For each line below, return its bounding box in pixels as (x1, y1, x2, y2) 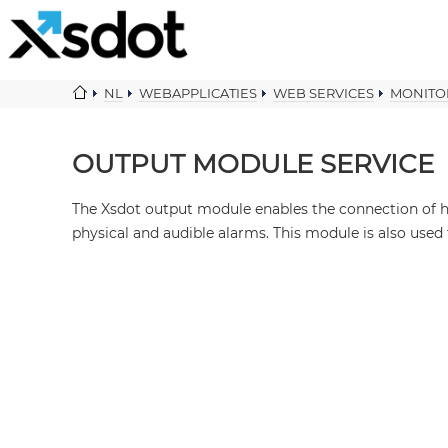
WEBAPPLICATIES (139, 85, 257, 101)
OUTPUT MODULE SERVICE (72, 148, 434, 180)
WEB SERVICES (273, 85, 374, 101)
